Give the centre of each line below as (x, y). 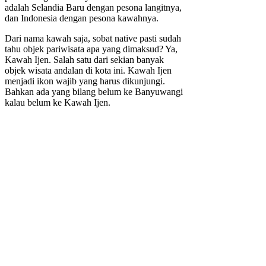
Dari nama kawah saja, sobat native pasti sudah (93, 39)
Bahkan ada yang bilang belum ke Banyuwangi (94, 92)
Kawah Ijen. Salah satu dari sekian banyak (84, 60)
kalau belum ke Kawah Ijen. (58, 103)
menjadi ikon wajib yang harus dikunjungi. (85, 81)
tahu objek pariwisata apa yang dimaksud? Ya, (91, 49)
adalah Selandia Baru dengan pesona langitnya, (93, 8)
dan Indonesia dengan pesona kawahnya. (82, 18)
